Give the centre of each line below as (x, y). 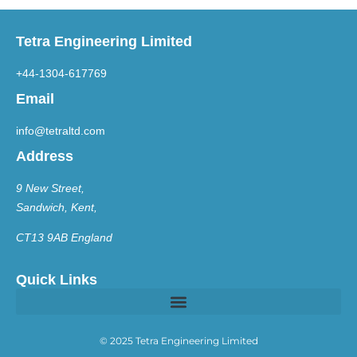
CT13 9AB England (64, 238)
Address (45, 156)
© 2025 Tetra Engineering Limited (178, 341)
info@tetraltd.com (61, 130)
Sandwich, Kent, (57, 207)
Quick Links (57, 280)
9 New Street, (50, 188)
